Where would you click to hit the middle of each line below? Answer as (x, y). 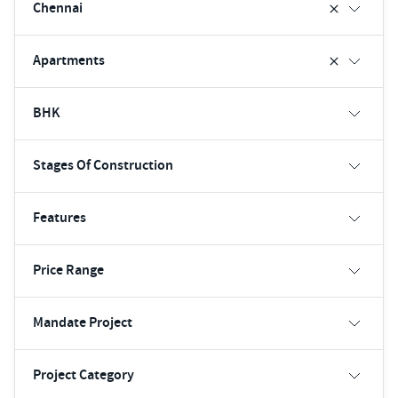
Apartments (69, 60)
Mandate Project (83, 322)
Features (60, 218)
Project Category (84, 375)
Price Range (68, 270)
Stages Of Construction (103, 165)
